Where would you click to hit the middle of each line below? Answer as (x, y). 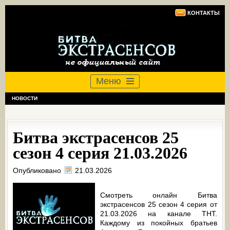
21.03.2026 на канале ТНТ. (159, 214)
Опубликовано (38, 170)
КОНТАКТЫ (204, 13)
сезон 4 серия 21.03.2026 (100, 153)
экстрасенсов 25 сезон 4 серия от (159, 204)
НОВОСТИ (25, 98)
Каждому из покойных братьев (159, 223)
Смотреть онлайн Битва (159, 195)
